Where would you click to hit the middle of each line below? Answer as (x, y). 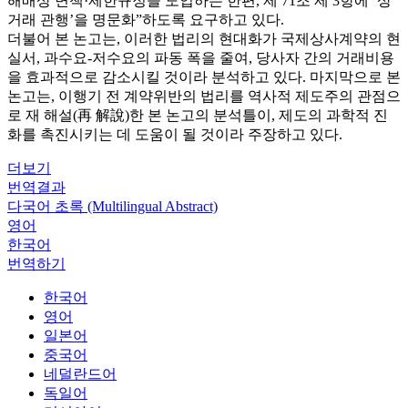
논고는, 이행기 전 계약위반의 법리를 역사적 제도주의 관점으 (204, 96)
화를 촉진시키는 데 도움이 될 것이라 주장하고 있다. (175, 134)
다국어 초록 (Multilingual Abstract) (112, 206)
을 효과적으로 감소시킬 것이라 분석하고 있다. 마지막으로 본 (204, 77)
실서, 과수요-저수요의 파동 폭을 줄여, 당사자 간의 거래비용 (201, 58)
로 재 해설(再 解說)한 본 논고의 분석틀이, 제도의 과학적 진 (198, 115)
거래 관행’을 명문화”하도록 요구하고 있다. (146, 20)
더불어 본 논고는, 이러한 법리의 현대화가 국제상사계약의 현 (204, 39)
